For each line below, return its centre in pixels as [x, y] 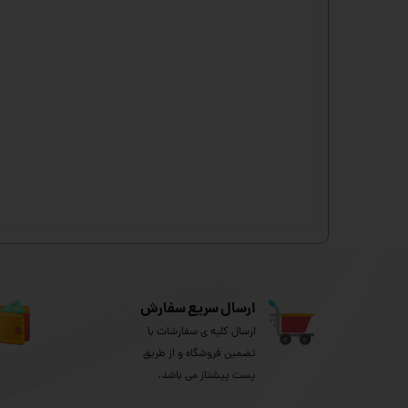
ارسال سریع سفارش [198, 310]
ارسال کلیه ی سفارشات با [201, 333]
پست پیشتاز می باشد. [206, 377]
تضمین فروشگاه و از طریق [199, 355]
